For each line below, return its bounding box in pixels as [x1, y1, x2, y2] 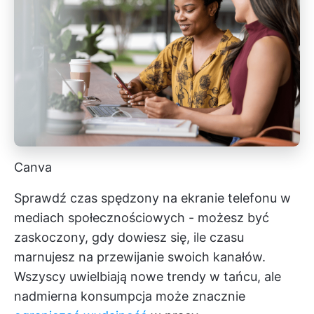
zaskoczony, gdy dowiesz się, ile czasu [14, 230, 244, 245]
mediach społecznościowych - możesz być [14, 210, 269, 226]
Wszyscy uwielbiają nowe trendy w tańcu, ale [14, 269, 281, 285]
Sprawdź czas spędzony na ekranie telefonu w [14, 191, 291, 206]
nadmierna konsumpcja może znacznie [14, 289, 245, 304]
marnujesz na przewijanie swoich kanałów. [14, 250, 266, 265]
